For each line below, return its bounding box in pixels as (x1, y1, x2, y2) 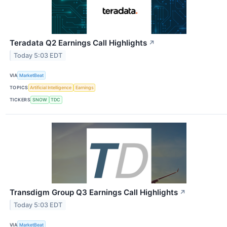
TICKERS (10, 97, 31, 103)
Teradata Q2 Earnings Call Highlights (10, 38, 147, 48)
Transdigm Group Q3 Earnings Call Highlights (10, 187, 178, 197)
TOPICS (10, 85, 28, 91)
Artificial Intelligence (30, 85, 72, 91)
